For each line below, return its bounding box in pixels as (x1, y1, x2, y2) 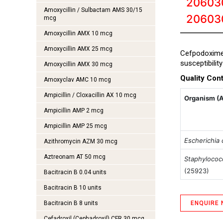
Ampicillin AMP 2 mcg (43, 107, 104, 114)
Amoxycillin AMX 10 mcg (43, 30, 112, 37)
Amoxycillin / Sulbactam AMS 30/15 (43, 6, 142, 13)
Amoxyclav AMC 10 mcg (43, 76, 111, 83)
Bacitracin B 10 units (43, 184, 102, 191)
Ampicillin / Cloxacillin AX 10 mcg (43, 92, 136, 99)
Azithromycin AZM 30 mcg (43, 138, 117, 145)
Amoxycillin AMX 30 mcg (43, 61, 112, 68)
